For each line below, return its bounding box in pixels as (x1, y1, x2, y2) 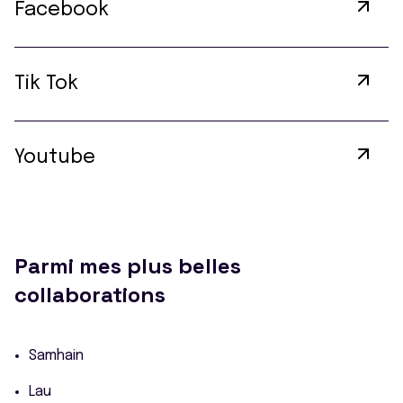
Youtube (14, 148, 95, 167)
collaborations (14, 281, 166, 309)
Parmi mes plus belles (14, 252, 241, 280)
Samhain (29, 348, 84, 363)
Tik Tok (14, 74, 78, 94)
